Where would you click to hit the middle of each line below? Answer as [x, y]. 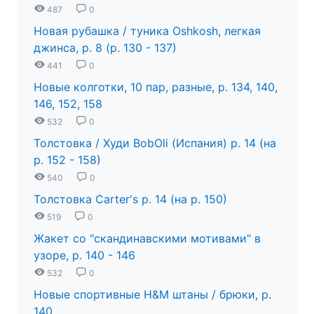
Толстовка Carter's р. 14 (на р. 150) [130, 199]
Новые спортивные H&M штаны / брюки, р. [152, 294]
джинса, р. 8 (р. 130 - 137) [105, 47]
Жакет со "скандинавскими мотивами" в [147, 238]
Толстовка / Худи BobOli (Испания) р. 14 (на [155, 143]
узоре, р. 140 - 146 [84, 255]
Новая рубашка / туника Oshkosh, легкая [147, 30]
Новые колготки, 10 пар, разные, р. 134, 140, [156, 87]
